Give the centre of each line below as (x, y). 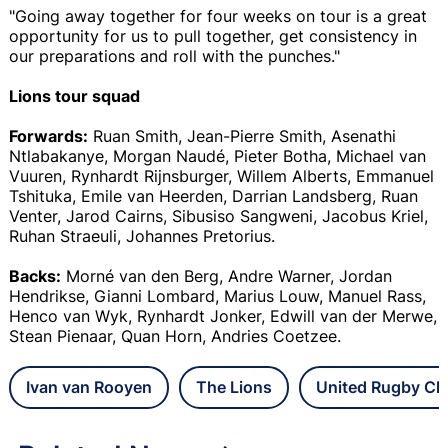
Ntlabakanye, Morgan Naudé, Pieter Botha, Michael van (217, 155)
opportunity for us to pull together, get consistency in (213, 35)
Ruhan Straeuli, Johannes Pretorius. (142, 235)
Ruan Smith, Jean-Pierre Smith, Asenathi (242, 135)
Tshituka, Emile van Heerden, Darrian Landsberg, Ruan (213, 195)
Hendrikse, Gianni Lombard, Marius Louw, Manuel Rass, (217, 295)
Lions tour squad (74, 95)
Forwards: (48, 135)
